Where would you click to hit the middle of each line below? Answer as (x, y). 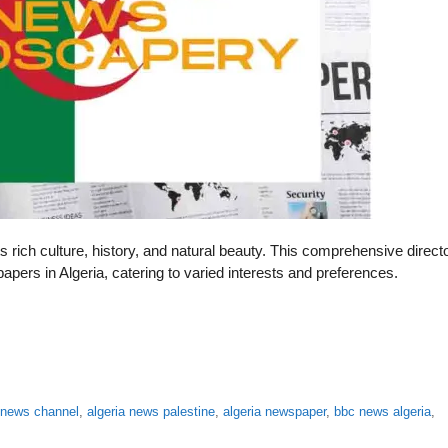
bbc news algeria (383, 412)
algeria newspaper (275, 412)
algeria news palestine (151, 412)
